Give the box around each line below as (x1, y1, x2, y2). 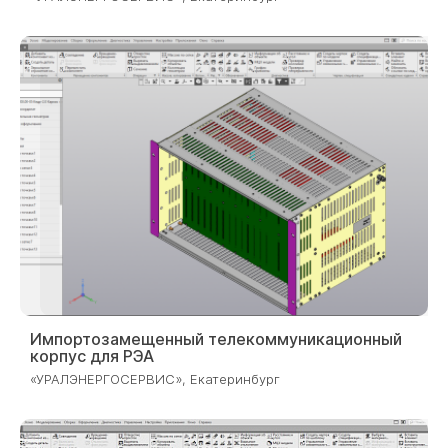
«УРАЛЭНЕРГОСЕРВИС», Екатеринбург (30, 370, 280, 387)
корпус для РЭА (30, 345, 154, 366)
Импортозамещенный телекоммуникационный (30, 328, 402, 349)
